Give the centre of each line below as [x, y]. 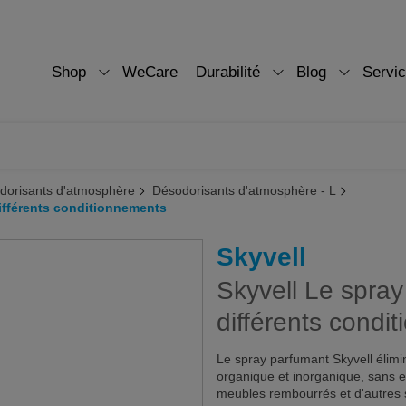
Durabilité [228, 72]
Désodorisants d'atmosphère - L [244, 190]
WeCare [150, 72]
